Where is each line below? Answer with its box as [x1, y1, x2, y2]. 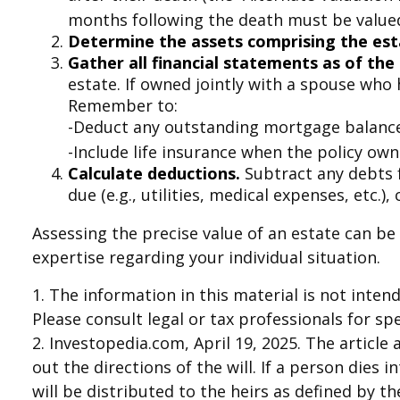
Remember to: [68, 95, 179, 117]
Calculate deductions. [68, 162, 241, 185]
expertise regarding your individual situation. [32, 246, 381, 269]
